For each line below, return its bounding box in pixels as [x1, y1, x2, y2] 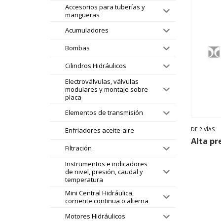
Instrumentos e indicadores [65, 159, 147, 168]
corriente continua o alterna [65, 196, 148, 205]
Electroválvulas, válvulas [65, 76, 139, 86]
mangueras [65, 10, 100, 19]
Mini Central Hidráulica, [65, 188, 134, 197]
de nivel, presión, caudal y [65, 167, 143, 176]
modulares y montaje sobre [65, 84, 148, 94]
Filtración [65, 144, 92, 153]
